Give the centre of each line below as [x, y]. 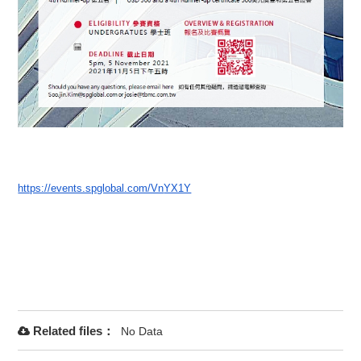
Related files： [74, 331]
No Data [142, 332]
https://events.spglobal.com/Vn [91, 189]
